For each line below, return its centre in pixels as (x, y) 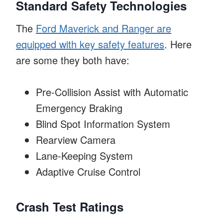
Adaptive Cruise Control (88, 171)
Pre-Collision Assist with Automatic (112, 92)
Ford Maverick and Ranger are (104, 28)
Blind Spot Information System (103, 123)
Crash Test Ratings (70, 206)
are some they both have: (73, 60)
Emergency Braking (79, 108)
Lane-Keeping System (84, 155)
